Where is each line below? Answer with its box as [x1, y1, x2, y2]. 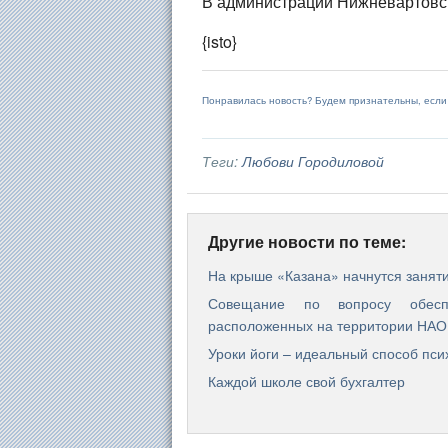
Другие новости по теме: [208, 230, 406, 253]
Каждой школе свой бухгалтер [208, 371, 405, 392]
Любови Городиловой [242, 151, 384, 171]
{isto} [202, 30, 237, 53]
